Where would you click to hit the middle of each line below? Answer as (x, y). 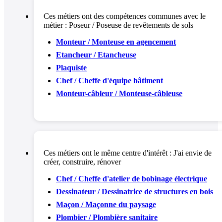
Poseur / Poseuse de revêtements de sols (131, 25)
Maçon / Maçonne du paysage (106, 204)
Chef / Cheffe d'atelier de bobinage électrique (132, 178)
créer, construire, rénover (82, 162)
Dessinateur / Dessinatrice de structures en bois (135, 191)
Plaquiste (71, 67)
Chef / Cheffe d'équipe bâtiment (110, 80)
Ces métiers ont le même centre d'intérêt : (109, 153)
